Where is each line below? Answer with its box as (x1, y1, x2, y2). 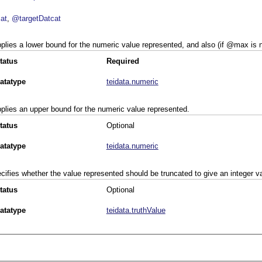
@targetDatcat (12, 14, 61, 23)
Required (106, 57, 139, 66)
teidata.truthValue (106, 206, 166, 215)
